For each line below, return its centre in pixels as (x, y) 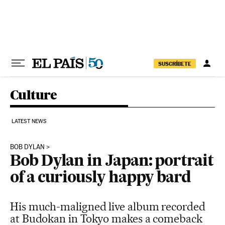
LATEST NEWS (29, 121)
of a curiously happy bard (101, 178)
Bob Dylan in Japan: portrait (112, 162)
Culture (34, 95)
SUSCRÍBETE (175, 64)
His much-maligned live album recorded (108, 206)
